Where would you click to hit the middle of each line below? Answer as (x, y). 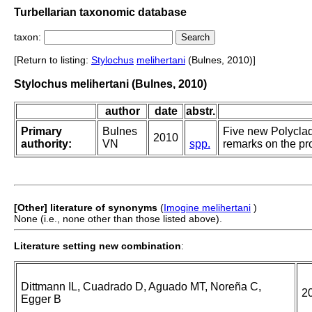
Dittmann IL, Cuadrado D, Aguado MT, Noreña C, (141, 287)
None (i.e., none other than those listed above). (118, 219)
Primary (41, 132)
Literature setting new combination (97, 246)
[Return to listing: (53, 60)
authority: (46, 144)
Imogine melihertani (207, 208)
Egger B (41, 299)
